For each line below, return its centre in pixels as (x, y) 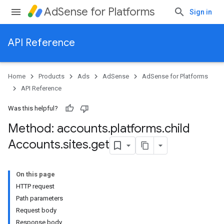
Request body (36, 210)
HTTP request (35, 186)
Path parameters (39, 198)
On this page (35, 174)
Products (51, 76)
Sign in (201, 12)
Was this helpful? (33, 108)
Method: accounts (58, 128)
